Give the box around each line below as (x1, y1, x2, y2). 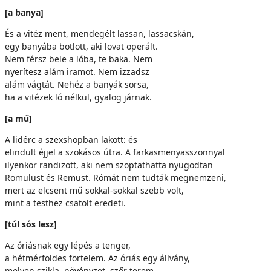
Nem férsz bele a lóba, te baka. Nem (5, 53, 152, 65)
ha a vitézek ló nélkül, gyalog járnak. (5, 91, 152, 103)
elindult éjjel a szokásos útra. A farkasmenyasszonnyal (5, 146, 225, 158)
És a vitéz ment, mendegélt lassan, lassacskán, (5, 28, 194, 39)
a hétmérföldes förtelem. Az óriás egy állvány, (5, 252, 190, 264)
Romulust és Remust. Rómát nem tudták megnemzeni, (5, 172, 226, 183)
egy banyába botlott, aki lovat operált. (5, 41, 158, 52)
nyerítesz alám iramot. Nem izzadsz (5, 66, 149, 77)
